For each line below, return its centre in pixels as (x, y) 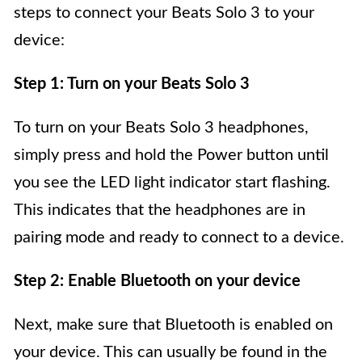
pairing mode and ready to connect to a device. (179, 238)
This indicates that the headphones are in (160, 210)
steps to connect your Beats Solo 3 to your (164, 13)
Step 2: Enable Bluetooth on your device (157, 282)
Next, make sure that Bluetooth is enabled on (173, 325)
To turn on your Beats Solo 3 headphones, (161, 128)
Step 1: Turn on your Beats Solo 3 (132, 84)
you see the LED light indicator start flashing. (172, 183)
